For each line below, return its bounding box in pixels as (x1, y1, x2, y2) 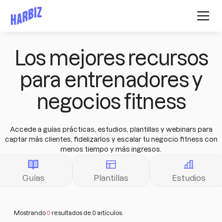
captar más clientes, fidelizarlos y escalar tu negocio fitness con (4, 136, 218, 143)
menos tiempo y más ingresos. (60, 146, 162, 153)
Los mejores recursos (14, 48, 208, 69)
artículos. (96, 209, 123, 216)
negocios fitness (36, 91, 186, 113)
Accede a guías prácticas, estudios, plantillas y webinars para (9, 126, 213, 133)
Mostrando (14, 209, 47, 216)
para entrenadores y (19, 69, 203, 91)
